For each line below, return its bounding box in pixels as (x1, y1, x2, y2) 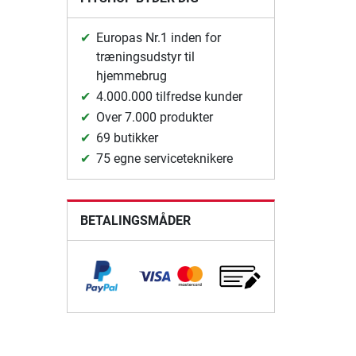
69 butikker (95, 130, 158, 145)
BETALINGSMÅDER (79, 213, 191, 228)
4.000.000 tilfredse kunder (95, 89, 242, 104)
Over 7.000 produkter (95, 110, 213, 125)
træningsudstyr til (95, 49, 195, 64)
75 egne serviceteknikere (95, 151, 233, 166)
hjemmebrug (95, 68, 167, 83)
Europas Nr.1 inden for (95, 30, 221, 45)
